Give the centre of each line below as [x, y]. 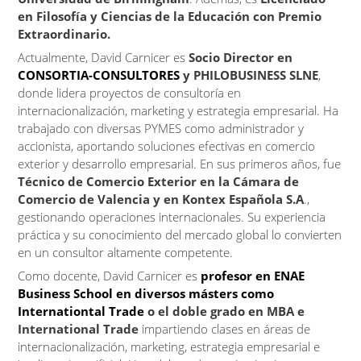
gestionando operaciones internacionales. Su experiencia [172, 217]
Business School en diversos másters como [146, 293]
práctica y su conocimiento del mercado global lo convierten [180, 234]
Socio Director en [241, 57]
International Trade [80, 329]
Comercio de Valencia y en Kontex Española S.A [161, 199]
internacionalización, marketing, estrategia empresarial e [169, 346]
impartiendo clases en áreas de [226, 329]
